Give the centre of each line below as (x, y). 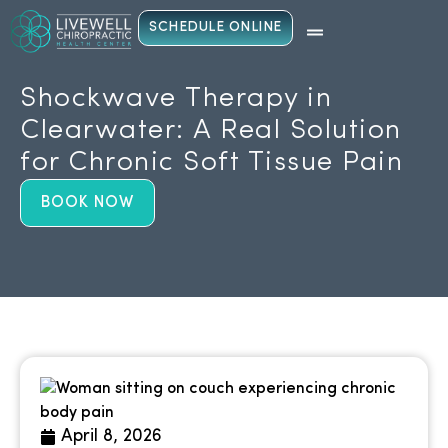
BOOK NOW (87, 202)
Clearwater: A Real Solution (211, 130)
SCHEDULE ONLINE (215, 27)
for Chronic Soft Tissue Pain (211, 162)
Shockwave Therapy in (176, 98)
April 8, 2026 (111, 436)
